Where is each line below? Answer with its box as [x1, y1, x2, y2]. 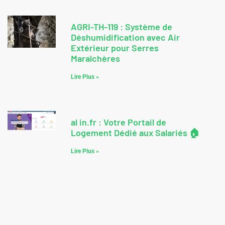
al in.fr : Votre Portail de [71, 117, 166, 128]
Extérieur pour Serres [71, 42, 159, 54]
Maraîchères [71, 53, 120, 64]
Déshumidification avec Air [71, 32, 180, 43]
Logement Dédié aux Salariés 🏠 [71, 127, 200, 139]
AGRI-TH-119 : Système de [71, 21, 172, 33]
